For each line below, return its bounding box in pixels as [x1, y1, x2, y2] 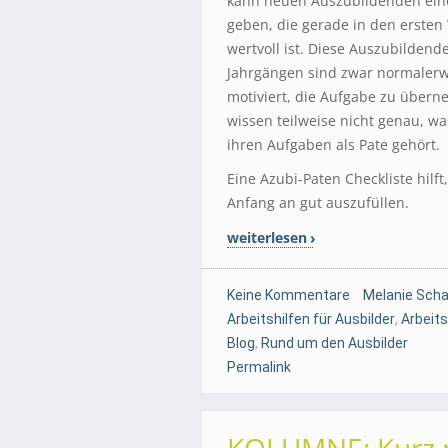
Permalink [227, 359, 291, 375]
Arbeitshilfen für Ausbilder [227, 311, 395, 327]
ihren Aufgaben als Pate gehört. [227, 135, 440, 154]
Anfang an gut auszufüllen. [227, 193, 409, 212]
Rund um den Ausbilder [261, 335, 408, 351]
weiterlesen [227, 228, 307, 247]
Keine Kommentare [227, 287, 350, 303]
